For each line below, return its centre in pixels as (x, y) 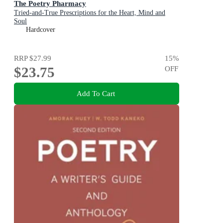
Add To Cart (96, 93)
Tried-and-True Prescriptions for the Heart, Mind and (90, 13)
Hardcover (41, 30)
